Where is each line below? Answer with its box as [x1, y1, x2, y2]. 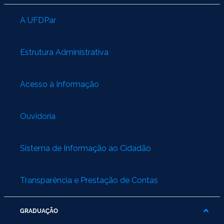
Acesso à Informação [20, 79, 99, 89]
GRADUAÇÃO [20, 207, 58, 215]
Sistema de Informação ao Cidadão [20, 143, 151, 153]
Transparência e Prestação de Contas [20, 175, 158, 185]
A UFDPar [20, 15, 56, 25]
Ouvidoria [20, 111, 55, 121]
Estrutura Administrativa [20, 47, 108, 57]
